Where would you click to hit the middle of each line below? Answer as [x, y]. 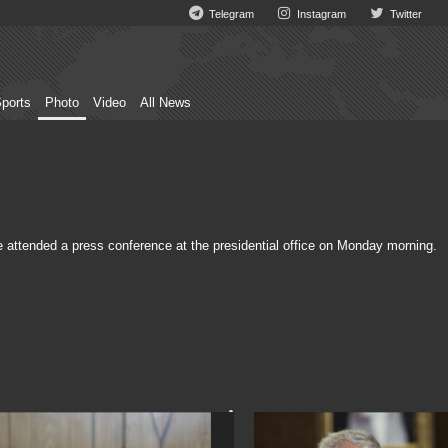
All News [165, 103]
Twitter [404, 14]
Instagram [320, 14]
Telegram [230, 14]
